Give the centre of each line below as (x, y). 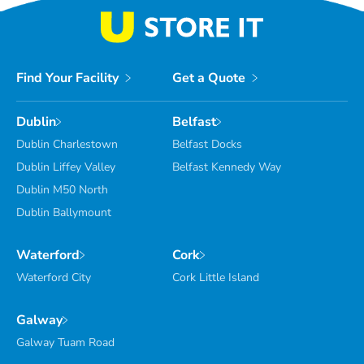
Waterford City (54, 277)
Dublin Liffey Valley (66, 167)
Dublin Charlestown (67, 144)
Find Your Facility (67, 78)
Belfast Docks (207, 144)
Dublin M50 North (62, 189)
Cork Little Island (216, 277)
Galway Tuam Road (65, 342)
